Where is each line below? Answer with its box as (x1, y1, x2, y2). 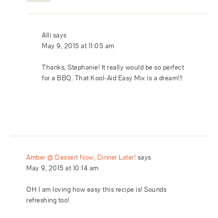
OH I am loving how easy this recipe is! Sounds (26, 184, 167, 194)
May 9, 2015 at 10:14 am (26, 163, 99, 172)
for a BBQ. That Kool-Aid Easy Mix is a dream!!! (42, 73, 183, 82)
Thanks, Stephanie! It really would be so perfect (42, 62, 184, 72)
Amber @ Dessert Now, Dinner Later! (26, 152, 136, 162)
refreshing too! (26, 195, 70, 204)
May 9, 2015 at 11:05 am (42, 41, 114, 50)
